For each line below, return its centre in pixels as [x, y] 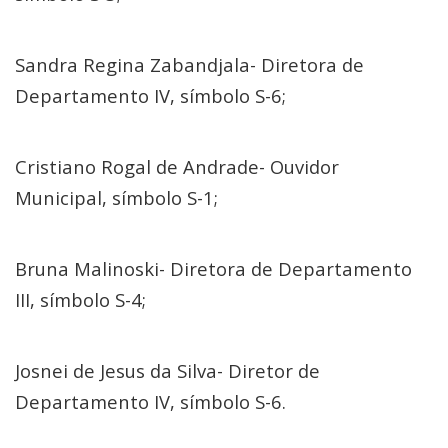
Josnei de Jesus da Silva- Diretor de [167, 370]
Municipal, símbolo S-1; [116, 197]
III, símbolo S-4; [80, 299]
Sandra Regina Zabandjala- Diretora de [189, 64]
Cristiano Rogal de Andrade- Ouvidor [177, 166]
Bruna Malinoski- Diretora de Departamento [213, 268]
